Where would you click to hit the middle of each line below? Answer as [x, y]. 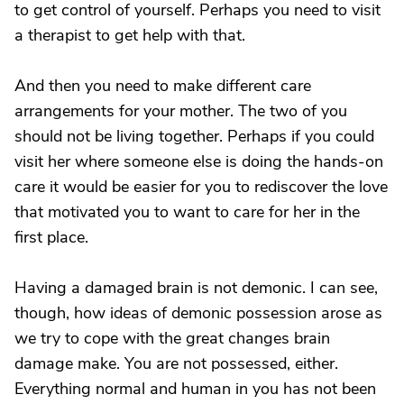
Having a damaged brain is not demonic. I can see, [196, 288]
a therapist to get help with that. [130, 35]
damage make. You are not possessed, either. [176, 363]
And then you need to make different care [163, 86]
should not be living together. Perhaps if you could [194, 136]
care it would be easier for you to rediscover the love [201, 187]
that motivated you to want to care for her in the [187, 212]
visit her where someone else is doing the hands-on [199, 161]
